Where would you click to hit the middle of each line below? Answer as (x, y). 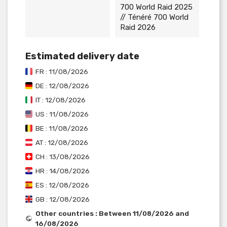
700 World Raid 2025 (156, 7)
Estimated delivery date (82, 56)
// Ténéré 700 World (154, 17)
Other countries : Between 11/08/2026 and (112, 213)
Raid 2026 (138, 27)
